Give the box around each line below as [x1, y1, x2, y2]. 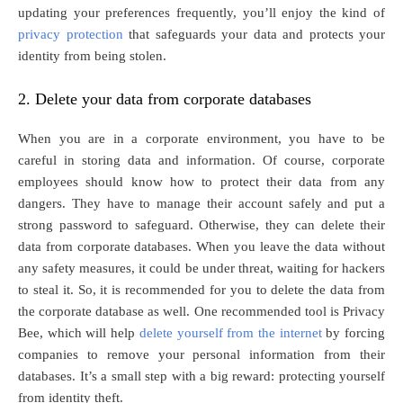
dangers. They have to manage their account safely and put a [18, 195, 385, 210]
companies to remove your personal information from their [18, 346, 385, 362]
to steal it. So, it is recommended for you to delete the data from [18, 282, 385, 297]
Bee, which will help [18, 325, 139, 340]
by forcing [321, 325, 386, 340]
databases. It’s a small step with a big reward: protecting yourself [18, 368, 385, 383]
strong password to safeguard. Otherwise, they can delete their [18, 217, 385, 232]
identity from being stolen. [18, 48, 170, 63]
